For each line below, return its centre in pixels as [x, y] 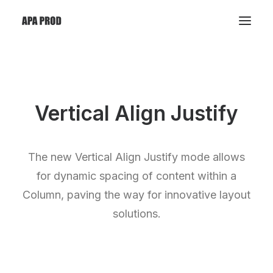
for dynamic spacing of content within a [136, 176]
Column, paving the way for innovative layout [136, 195]
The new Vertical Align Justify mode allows [136, 157]
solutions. [136, 214]
